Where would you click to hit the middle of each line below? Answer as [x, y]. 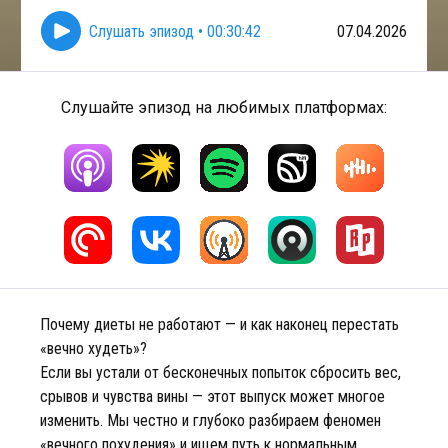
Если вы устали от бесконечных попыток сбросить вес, [220, 372]
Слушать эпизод [141, 31]
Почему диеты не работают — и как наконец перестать [219, 324]
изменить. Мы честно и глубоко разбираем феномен [210, 420]
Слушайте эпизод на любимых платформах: [224, 107]
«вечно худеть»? [93, 348]
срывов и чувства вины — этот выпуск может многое [212, 396]
